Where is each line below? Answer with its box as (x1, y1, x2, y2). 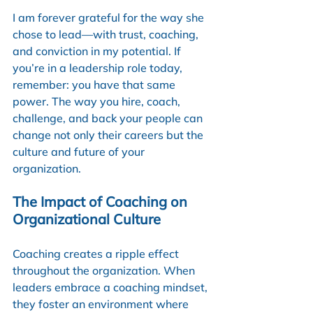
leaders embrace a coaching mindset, (13, 279, 210, 294)
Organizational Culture (13, 210, 161, 228)
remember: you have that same (13, 77, 178, 92)
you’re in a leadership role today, (13, 60, 185, 75)
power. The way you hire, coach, (13, 94, 183, 108)
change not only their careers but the (13, 127, 206, 142)
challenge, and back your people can (13, 110, 205, 125)
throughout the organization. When (13, 263, 198, 277)
